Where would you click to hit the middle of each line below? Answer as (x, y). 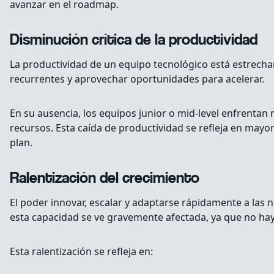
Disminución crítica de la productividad (134, 41)
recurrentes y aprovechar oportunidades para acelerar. (137, 79)
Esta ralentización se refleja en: (81, 252)
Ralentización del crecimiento (105, 179)
